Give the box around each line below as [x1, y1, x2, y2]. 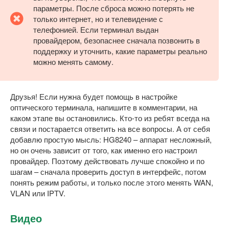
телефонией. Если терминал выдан [33, 24, 158, 35]
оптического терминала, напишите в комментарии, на [10, 101, 197, 112]
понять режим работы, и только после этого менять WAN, [10, 176, 213, 188]
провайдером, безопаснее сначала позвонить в [33, 34, 200, 45]
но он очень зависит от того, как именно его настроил [10, 144, 197, 155]
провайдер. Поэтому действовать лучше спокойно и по [10, 155, 204, 166]
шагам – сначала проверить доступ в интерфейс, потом [10, 166, 206, 177]
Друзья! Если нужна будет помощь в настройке [10, 90, 177, 102]
